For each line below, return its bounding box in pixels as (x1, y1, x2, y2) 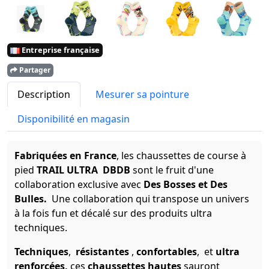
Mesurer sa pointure (95, 88, 189, 101)
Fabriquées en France (14, 149, 116, 163)
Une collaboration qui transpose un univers (52, 192, 249, 206)
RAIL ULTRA (42, 163, 98, 177)
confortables (136, 245, 197, 259)
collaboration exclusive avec (14, 178, 144, 192)
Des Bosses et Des (144, 178, 228, 192)
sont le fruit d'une (133, 163, 214, 177)
